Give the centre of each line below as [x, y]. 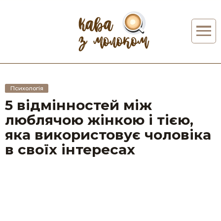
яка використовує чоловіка [108, 135]
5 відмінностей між [78, 105]
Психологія [27, 88]
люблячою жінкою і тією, [99, 120]
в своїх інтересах [70, 150]
